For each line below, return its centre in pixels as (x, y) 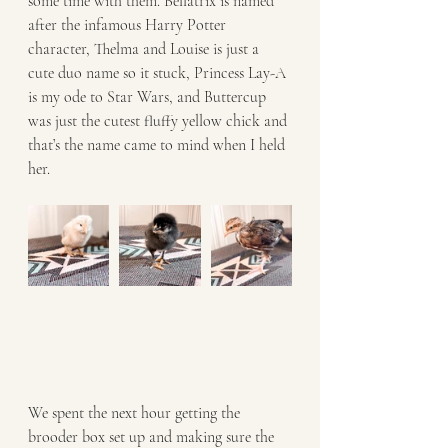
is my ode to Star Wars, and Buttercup (149, 96)
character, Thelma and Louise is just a (145, 48)
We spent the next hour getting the (136, 412)
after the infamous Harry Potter (129, 24)
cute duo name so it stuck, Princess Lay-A (159, 72)
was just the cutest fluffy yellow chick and (159, 120)
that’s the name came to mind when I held (158, 144)
